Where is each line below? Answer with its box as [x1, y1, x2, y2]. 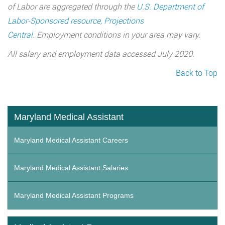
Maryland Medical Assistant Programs [14, 191, 134, 200]
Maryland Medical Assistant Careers [14, 136, 128, 145]
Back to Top [176, 67, 217, 78]
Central [8, 29, 33, 40]
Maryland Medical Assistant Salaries [14, 164, 128, 172]
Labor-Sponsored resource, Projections [8, 15, 144, 26]
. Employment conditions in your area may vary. [33, 29, 202, 40]
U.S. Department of [137, 1, 204, 12]
